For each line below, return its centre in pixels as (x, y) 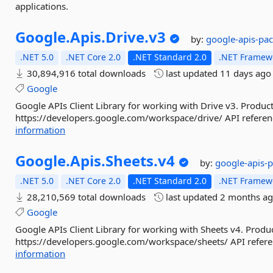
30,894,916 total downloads (85, 73)
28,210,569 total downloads (85, 197)
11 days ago (246, 73)
